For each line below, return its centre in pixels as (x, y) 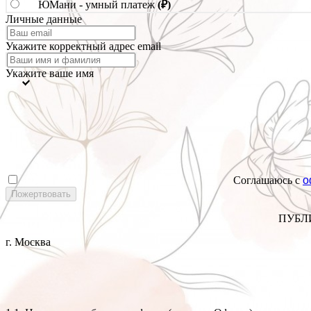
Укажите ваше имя (50, 74)
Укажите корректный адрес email (83, 47)
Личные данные (44, 19)
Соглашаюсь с (267, 180)
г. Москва (28, 242)
